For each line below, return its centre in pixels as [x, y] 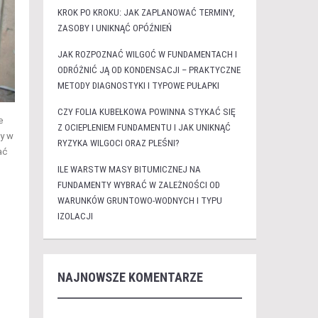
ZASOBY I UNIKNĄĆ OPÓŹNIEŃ [114, 28]
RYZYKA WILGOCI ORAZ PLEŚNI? [118, 143]
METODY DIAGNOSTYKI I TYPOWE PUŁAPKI [138, 86]
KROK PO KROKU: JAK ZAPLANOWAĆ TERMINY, [146, 12]
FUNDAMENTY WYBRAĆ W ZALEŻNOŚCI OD [138, 185]
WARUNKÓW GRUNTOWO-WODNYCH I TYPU [139, 201]
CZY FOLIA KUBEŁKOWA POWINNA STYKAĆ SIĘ [146, 112]
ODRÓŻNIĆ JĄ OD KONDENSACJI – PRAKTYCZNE [149, 70]
